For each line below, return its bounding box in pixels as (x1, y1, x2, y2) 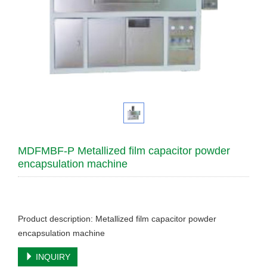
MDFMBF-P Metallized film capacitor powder (18, 145, 230, 157)
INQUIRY (33, 252, 70, 262)
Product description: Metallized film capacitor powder (18, 214, 216, 224)
